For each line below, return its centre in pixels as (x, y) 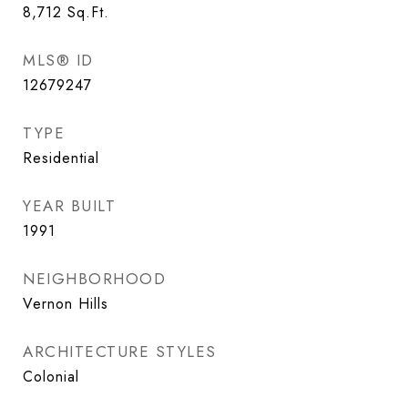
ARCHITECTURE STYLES (120, 352)
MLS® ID (58, 60)
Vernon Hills (66, 304)
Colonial (51, 377)
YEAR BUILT (69, 206)
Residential (61, 158)
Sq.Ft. (88, 12)
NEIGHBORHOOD (94, 279)
